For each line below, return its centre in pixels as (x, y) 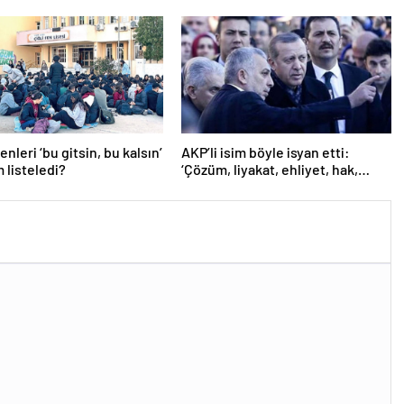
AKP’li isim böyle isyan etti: (265, 152)
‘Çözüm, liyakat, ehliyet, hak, (269, 170)
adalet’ (202, 187)
